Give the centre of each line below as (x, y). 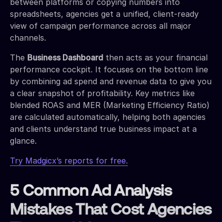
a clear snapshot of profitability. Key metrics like (102, 93)
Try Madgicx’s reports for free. (69, 160)
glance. (23, 140)
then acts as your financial (155, 57)
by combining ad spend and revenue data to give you (111, 81)
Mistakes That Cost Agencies (111, 210)
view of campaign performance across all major (101, 26)
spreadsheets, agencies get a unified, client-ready (104, 14)
